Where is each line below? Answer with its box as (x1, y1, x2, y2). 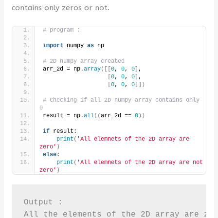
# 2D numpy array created (42, 58, 128, 65)
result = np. (42, 112, 84, 120)
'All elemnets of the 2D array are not (76, 159, 203, 166)
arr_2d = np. (42, 66, 84, 73)
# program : (42, 27, 80, 34)
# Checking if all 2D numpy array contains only (42, 97, 200, 104)
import (42, 42, 63, 50)
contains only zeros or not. (11, 3, 109, 12)
